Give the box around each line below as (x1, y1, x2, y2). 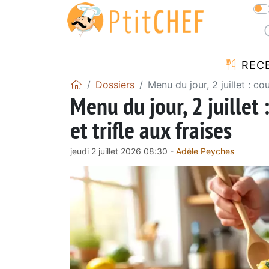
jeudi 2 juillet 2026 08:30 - (70, 145, 176, 156)
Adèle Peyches (176, 145, 234, 156)
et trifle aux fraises (70, 113, 232, 145)
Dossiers (95, 78, 134, 91)
